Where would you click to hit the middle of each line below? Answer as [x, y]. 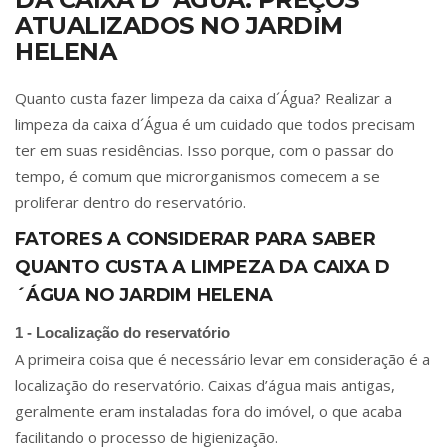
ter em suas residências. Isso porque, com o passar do [204, 150]
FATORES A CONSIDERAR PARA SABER [195, 239]
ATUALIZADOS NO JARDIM [179, 26]
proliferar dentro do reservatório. [130, 202]
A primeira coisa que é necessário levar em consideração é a [222, 359]
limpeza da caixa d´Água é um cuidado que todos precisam [215, 124]
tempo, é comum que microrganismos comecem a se [197, 176]
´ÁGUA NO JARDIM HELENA [144, 295]
